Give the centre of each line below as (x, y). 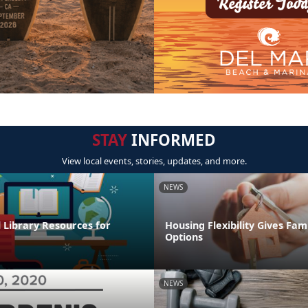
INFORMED (172, 140)
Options (184, 237)
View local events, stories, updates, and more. (154, 161)
